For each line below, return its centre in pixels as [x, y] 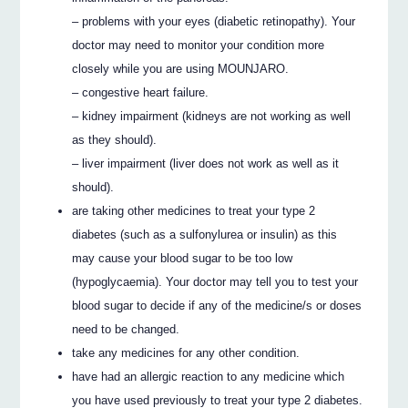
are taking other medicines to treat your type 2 [194, 211]
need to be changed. [126, 330]
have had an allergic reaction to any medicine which [209, 377]
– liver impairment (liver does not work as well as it [206, 164]
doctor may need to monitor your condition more [199, 46]
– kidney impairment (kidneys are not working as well [212, 117]
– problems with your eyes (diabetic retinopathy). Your [214, 22]
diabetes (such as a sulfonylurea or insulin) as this [205, 235]
